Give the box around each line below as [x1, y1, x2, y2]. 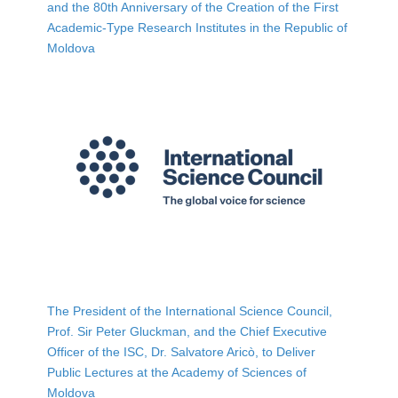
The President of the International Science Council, [47, 303, 333, 318]
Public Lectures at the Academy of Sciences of [47, 364, 307, 379]
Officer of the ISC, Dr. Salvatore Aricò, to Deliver [47, 344, 316, 359]
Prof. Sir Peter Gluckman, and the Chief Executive [47, 323, 328, 338]
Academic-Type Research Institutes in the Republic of [47, 20, 348, 35]
